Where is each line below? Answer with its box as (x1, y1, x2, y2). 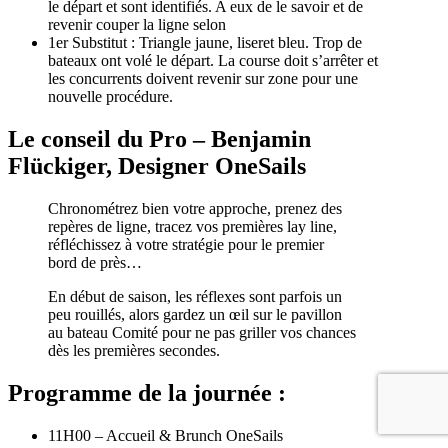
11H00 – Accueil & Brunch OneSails (48, 426, 283, 444)
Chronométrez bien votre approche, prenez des (48, 199, 342, 217)
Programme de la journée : (8, 379, 286, 406)
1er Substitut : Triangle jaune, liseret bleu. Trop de (48, 34, 362, 52)
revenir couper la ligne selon (48, 16, 226, 34)
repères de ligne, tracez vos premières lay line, (48, 217, 337, 235)
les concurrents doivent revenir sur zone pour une (48, 70, 358, 88)
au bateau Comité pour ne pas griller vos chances (48, 323, 356, 341)
